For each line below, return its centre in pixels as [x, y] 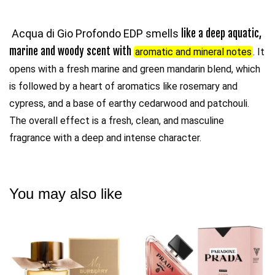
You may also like [66, 193]
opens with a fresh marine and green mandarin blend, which [135, 69]
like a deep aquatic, [220, 33]
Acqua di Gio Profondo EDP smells [95, 33]
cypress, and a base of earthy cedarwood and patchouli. [129, 103]
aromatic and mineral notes [193, 52]
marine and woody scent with [72, 51]
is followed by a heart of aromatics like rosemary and [123, 86]
